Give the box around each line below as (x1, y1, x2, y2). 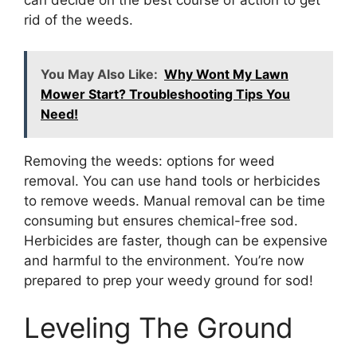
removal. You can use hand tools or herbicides (24, 172, 320, 189)
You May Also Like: (41, 65, 158, 82)
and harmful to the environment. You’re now (24, 252, 304, 269)
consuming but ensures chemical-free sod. (24, 212, 298, 229)
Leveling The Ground (24, 311, 293, 345)
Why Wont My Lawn (164, 65, 288, 82)
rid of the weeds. (24, 12, 133, 29)
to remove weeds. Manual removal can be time (24, 192, 325, 209)
